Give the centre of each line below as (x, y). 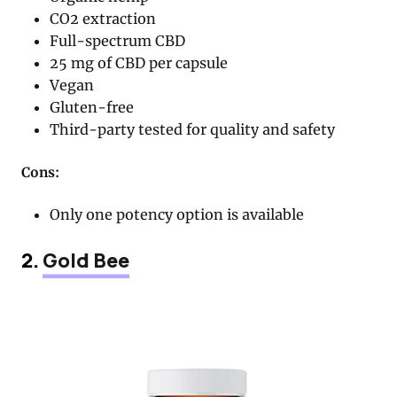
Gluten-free (92, 107)
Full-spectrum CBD (118, 40)
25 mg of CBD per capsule (139, 62)
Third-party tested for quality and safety (193, 129)
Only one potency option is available (177, 214)
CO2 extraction (103, 18)
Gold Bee (86, 261)
